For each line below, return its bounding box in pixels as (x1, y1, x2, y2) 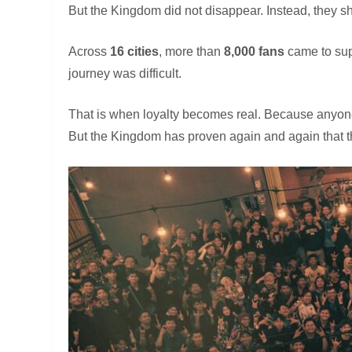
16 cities (110, 44, 159, 58)
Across (68, 44, 111, 58)
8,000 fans (224, 44, 285, 58)
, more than (159, 44, 225, 58)
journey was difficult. (68, 66, 182, 80)
